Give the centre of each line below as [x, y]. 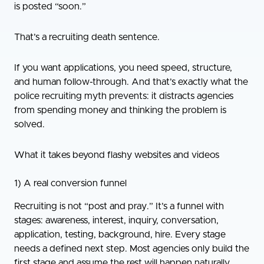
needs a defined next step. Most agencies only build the [132, 248]
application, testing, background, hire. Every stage [120, 234]
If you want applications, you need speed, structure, [123, 68]
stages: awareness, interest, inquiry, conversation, [116, 220]
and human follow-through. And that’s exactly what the [131, 82]
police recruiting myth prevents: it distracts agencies [124, 96]
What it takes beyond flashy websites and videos [117, 155]
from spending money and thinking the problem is [120, 110]
